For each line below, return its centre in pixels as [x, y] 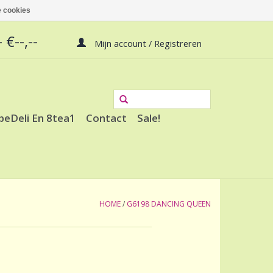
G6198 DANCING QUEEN [169, 204]
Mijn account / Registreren [147, 43]
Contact [106, 118]
